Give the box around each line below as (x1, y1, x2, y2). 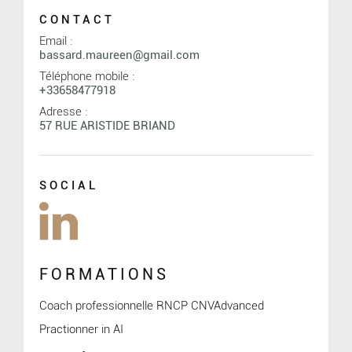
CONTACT (38, 12, 115, 27)
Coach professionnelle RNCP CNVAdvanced (38, 298, 264, 313)
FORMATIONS (38, 264, 169, 284)
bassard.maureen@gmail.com (38, 47, 200, 62)
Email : (38, 33, 72, 48)
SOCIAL (38, 178, 98, 193)
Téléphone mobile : (38, 68, 134, 83)
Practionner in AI (38, 321, 123, 336)
